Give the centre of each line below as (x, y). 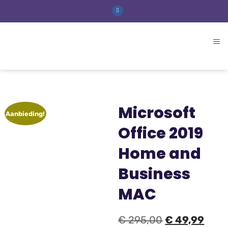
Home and (160, 153)
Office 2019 (161, 133)
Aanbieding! (25, 113)
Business (154, 174)
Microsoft (157, 113)
